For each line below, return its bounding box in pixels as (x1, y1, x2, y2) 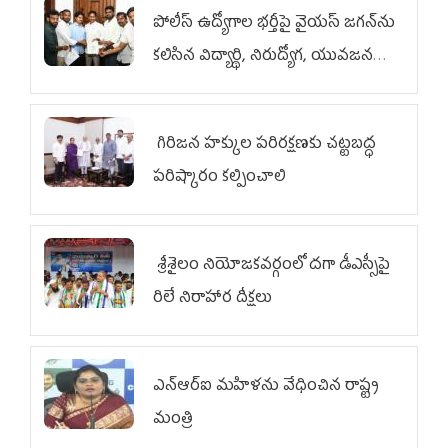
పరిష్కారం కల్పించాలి (153, 163, 286, 194)
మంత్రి (153, 405, 193, 436)
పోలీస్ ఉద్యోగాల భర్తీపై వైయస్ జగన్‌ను (153, 9, 395, 40)
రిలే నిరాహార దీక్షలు (153, 284, 276, 315)
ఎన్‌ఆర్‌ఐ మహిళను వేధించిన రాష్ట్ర (153, 372, 379, 403)
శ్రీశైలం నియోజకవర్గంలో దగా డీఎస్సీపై (153, 251, 390, 282)
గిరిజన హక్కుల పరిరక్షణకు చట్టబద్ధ (153, 130, 376, 161)
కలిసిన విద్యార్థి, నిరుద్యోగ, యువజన (153, 42, 373, 73)
